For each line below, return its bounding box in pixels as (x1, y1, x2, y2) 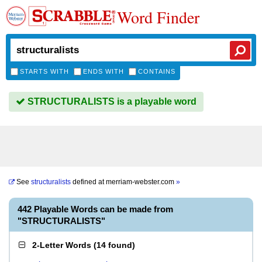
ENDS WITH (83, 68, 124, 75)
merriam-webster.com (106, 178, 176, 186)
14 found (96, 240, 132, 250)
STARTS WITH (20, 68, 69, 75)
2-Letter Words (32, 240, 91, 250)
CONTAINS (138, 68, 175, 75)
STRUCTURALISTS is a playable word (25, 96, 196, 106)
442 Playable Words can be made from (18, 204, 173, 214)
